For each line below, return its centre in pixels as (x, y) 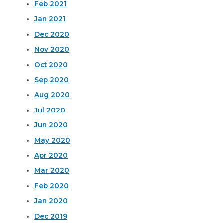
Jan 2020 (51, 201)
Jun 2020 (51, 125)
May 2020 (53, 140)
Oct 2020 (51, 64)
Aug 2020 (52, 95)
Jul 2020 (50, 110)
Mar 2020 (52, 170)
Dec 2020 (52, 34)
